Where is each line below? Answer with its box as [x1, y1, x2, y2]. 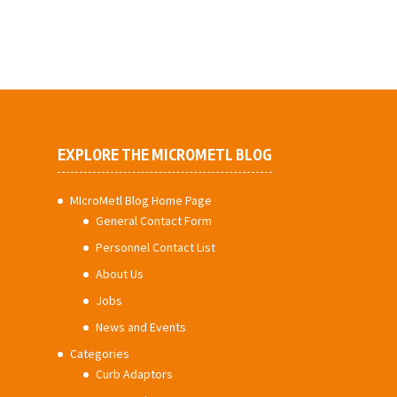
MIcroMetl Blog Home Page [69, 191, 212, 208]
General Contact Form [95, 212, 212, 229]
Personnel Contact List [95, 238, 215, 255]
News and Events [95, 318, 186, 335]
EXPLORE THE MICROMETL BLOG [57, 144, 272, 165]
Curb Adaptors [95, 365, 173, 382]
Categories [69, 345, 129, 362]
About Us [95, 265, 144, 282]
